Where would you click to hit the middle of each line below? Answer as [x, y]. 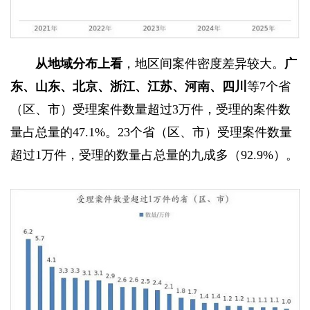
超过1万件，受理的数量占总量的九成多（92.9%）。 [154, 155]
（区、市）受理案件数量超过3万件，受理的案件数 [151, 109]
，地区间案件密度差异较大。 [203, 63]
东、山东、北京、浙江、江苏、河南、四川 [129, 86]
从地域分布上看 [79, 63]
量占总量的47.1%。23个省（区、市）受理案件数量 [151, 132]
